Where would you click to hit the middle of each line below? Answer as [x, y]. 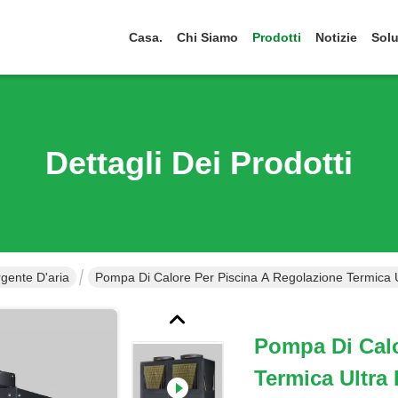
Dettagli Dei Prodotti [199, 163]
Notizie [336, 37]
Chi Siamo [207, 37]
